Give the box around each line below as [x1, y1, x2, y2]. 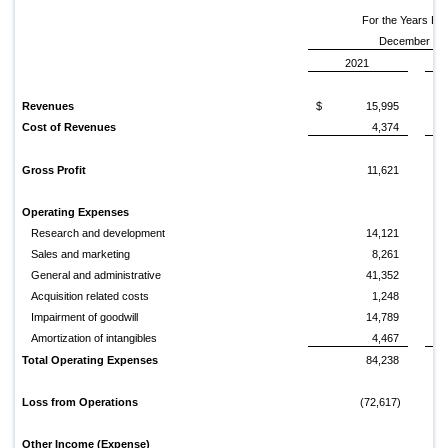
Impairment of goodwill [31, 311, 139, 324]
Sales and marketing [31, 248, 131, 261]
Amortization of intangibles [31, 332, 158, 345]
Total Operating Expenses [22, 354, 158, 367]
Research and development [31, 227, 166, 240]
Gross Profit [22, 164, 86, 177]
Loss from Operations [22, 396, 138, 409]
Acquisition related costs [31, 290, 150, 303]
